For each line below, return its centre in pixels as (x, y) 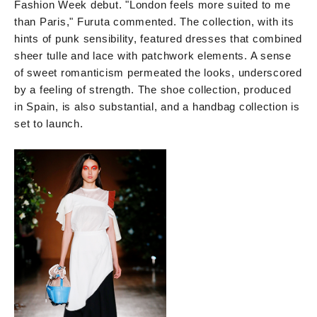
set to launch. (49, 124)
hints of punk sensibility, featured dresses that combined (158, 39)
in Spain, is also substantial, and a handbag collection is (157, 107)
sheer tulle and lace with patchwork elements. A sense (153, 56)
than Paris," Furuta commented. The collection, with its (154, 22)
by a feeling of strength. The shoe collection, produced (153, 90)
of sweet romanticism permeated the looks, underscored (158, 73)
